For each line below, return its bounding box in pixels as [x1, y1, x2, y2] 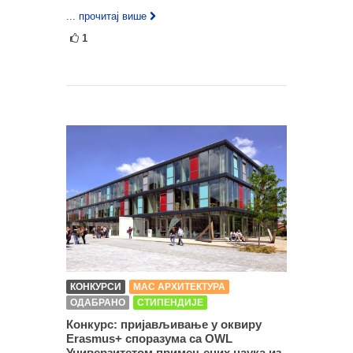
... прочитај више [66, 9, 147, 22]
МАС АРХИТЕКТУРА [133, 281, 225, 292]
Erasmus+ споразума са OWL [66, 332, 232, 345]
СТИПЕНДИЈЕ [137, 297, 203, 308]
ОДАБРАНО [70, 297, 125, 308]
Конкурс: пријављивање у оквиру [66, 318, 262, 331]
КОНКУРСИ [70, 281, 121, 292]
